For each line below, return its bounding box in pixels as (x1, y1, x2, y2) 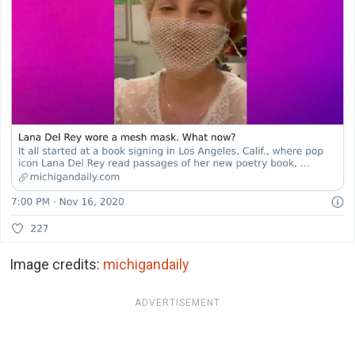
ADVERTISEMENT (135, 296, 220, 308)
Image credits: (10, 255, 103, 273)
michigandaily (103, 255, 189, 273)
